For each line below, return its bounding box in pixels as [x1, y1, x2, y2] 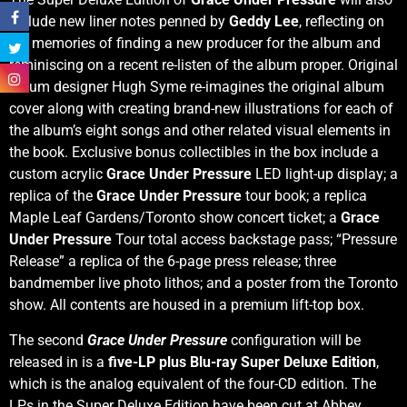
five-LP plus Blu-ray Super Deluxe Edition [108, 352, 376, 371]
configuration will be [227, 331, 361, 349]
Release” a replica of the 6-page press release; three [9, 253, 336, 271]
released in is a [9, 352, 108, 371]
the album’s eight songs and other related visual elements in [9, 122, 391, 140]
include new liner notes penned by [9, 13, 229, 31]
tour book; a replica [242, 187, 367, 205]
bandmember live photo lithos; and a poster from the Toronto [9, 274, 398, 293]
